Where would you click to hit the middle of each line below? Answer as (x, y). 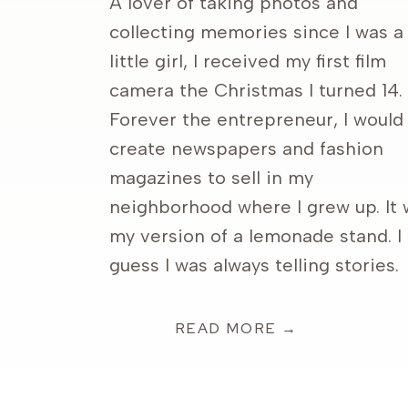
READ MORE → (237, 328)
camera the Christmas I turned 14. (256, 90)
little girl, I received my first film (248, 61)
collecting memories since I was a (256, 32)
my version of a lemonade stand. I (255, 236)
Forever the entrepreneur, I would (256, 119)
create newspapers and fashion (246, 148)
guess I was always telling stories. (257, 265)
